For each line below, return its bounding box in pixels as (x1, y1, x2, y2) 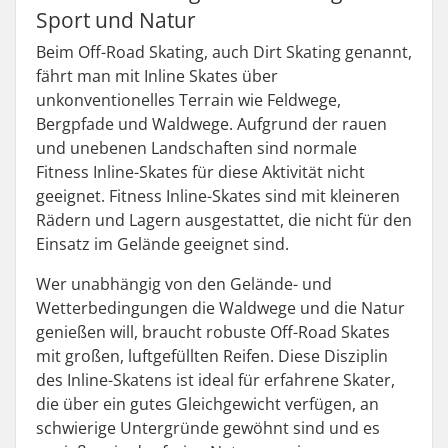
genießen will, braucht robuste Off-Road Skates (36, 321, 390, 343)
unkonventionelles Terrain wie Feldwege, (36, 89, 341, 111)
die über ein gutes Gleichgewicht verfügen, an (36, 393, 379, 415)
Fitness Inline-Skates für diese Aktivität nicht (36, 161, 365, 183)
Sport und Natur (36, 6, 196, 34)
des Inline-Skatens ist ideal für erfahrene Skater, (36, 369, 395, 391)
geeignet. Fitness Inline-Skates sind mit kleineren (36, 185, 400, 207)
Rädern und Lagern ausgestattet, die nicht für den (36, 209, 412, 231)
